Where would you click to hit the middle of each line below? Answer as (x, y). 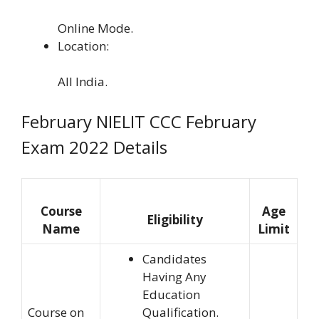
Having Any (174, 277)
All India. (83, 82)
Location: (83, 46)
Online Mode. (95, 28)
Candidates (174, 259)
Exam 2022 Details (94, 147)
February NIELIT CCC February (139, 121)
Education (171, 295)
